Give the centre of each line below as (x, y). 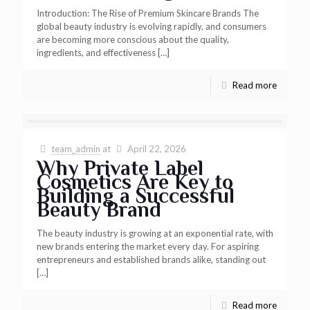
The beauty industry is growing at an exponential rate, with (155, 233)
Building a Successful (136, 196)
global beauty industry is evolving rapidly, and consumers (152, 26)
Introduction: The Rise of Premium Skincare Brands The (148, 13)
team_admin (76, 149)
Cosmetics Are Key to (135, 182)
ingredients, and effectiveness (96, 53)
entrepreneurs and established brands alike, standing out (151, 259)
